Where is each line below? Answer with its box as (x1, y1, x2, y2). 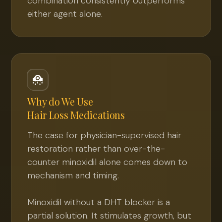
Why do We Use (27, 95, 95, 108)
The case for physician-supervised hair (27, 129, 182, 141)
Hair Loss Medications (27, 108, 125, 121)
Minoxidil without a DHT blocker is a (27, 196, 170, 208)
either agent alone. (27, 8, 103, 20)
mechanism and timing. (27, 169, 119, 181)
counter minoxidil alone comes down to (27, 156, 188, 168)
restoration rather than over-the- (27, 143, 166, 155)
